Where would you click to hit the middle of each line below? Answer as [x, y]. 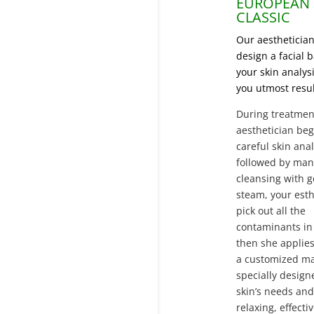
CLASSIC [263, 17]
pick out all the [271, 210]
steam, [253, 194]
